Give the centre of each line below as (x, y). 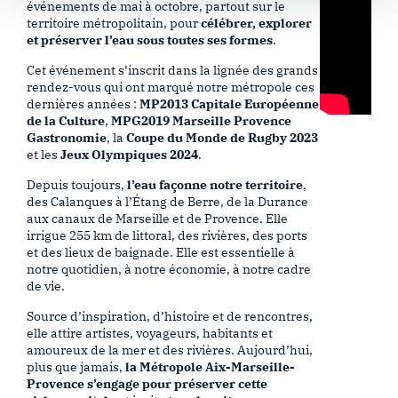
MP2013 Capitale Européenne (229, 104)
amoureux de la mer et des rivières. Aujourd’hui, (170, 350)
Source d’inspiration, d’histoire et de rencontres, (170, 316)
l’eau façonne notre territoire (215, 185)
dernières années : (83, 104)
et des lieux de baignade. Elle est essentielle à (161, 252)
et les (44, 155)
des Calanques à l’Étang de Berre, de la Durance (167, 202)
